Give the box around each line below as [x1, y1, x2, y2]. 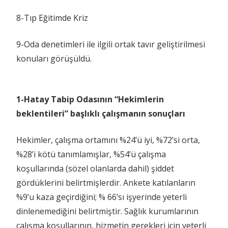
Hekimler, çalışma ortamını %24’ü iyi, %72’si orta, [16, 134, 200, 146]
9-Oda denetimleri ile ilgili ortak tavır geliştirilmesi [16, 38, 205, 50]
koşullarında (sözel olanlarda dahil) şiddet [16, 162, 174, 174]
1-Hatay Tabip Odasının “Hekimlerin [16, 93, 164, 105]
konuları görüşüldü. [16, 52, 92, 64]
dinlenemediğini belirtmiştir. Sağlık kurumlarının [16, 205, 198, 217]
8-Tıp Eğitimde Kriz [16, 12, 88, 23]
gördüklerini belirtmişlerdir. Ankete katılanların [16, 177, 195, 188]
